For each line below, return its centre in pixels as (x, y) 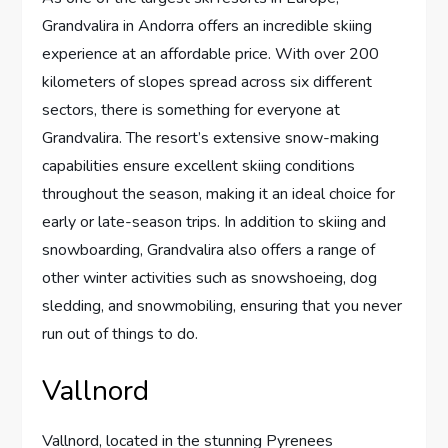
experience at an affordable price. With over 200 (211, 53)
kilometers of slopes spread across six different (207, 81)
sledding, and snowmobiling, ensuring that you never (222, 305)
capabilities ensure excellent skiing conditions (199, 165)
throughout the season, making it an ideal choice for (219, 193)
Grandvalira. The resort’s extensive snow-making (211, 137)
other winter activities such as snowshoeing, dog (210, 277)
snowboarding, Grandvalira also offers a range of (209, 249)
